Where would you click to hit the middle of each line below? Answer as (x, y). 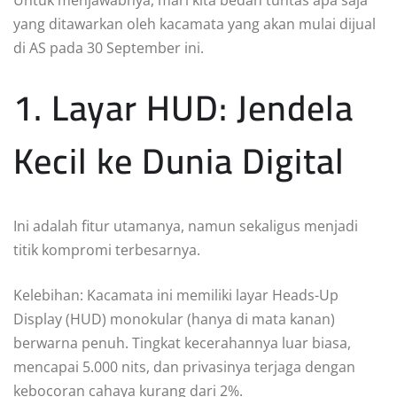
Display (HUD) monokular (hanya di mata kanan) (174, 319)
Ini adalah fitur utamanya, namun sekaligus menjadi (186, 226)
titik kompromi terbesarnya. (107, 249)
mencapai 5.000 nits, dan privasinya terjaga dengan (184, 366)
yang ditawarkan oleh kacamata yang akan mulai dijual (195, 23)
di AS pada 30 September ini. (109, 47)
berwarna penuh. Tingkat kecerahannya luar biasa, (182, 343)
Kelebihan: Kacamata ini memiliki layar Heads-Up (176, 295)
